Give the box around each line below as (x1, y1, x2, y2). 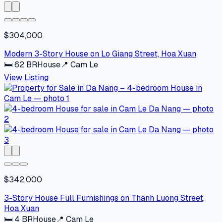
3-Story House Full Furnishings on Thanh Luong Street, (4, 193, 205, 204)
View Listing (4, 72, 49, 83)
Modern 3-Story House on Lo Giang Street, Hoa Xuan (4, 49, 196, 59)
